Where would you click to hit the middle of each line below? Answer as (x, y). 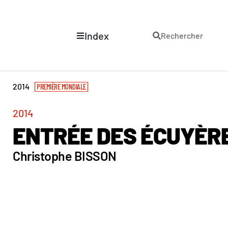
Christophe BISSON (65, 156)
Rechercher (182, 35)
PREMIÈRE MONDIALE (61, 87)
